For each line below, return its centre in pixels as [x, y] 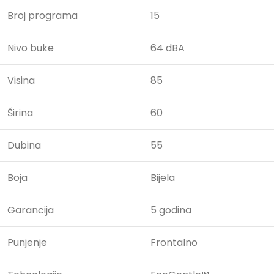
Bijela [163, 178]
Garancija [31, 210]
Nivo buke [31, 48]
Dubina [24, 146]
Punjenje [27, 243]
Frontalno [174, 243]
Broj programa [43, 16]
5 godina [171, 210]
